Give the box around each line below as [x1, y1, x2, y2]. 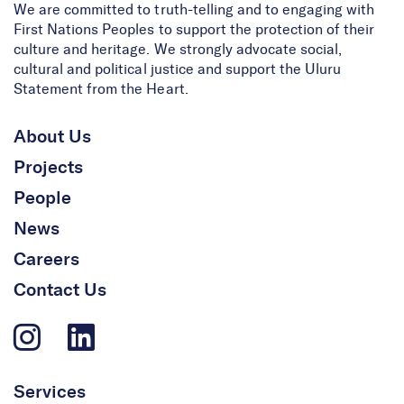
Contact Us [14, 281, 107, 300]
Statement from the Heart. [14, 82, 188, 97]
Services [14, 383, 87, 402]
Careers [14, 251, 80, 270]
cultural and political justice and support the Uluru [14, 62, 342, 78]
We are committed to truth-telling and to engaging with [14, 3, 375, 18]
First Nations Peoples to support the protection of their [14, 23, 375, 38]
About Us [14, 128, 92, 147]
